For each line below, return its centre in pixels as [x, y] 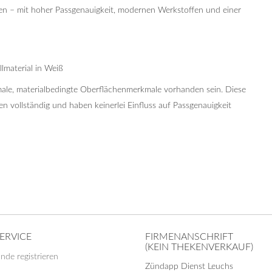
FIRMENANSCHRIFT [189, 237]
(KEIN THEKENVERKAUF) [199, 247]
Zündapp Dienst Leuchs [189, 267]
